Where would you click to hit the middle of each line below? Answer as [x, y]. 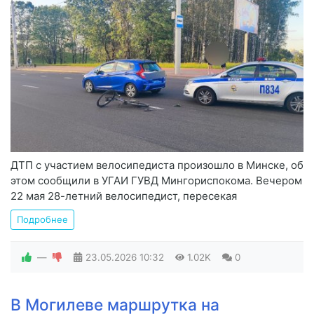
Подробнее [42, 220]
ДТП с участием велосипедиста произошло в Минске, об [157, 165]
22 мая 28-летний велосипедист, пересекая [124, 196]
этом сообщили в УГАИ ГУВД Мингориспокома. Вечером [156, 181]
